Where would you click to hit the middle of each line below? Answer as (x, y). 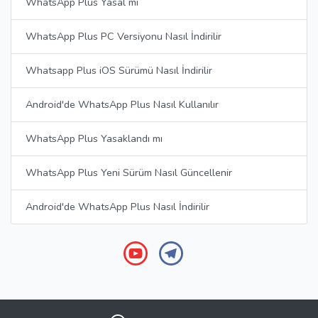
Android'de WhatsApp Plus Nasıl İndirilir (117, 206)
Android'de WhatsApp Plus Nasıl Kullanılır (122, 104)
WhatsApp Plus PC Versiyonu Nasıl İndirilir (124, 36)
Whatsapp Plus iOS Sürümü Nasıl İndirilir (119, 70)
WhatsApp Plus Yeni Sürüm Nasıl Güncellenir (129, 172)
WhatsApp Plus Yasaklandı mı (94, 138)
